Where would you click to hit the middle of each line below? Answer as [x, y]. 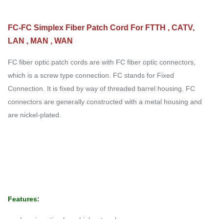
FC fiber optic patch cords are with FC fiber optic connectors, [102, 62]
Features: [24, 199]
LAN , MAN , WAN [40, 41]
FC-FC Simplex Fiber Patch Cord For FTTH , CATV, [101, 28]
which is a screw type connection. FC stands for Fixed [91, 75]
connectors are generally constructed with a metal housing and [105, 102]
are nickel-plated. [34, 115]
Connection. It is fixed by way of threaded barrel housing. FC [101, 88]
